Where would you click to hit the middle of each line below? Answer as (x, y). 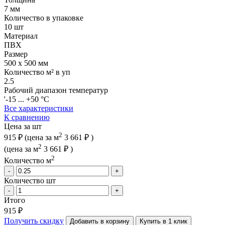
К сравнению (27, 117)
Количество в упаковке (44, 18)
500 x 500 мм (26, 63)
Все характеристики (39, 108)
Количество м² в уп (37, 72)
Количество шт (30, 180)
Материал (21, 36)
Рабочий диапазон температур (56, 90)
